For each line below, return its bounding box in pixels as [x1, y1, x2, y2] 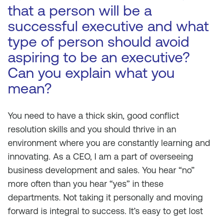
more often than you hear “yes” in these [8, 179, 163, 189]
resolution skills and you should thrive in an [8, 124, 176, 134]
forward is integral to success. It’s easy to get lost [8, 206, 203, 216]
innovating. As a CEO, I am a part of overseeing [8, 151, 193, 162]
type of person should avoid [8, 33, 189, 50]
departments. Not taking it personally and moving [8, 192, 203, 202]
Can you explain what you [8, 64, 175, 81]
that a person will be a [8, 2, 152, 19]
